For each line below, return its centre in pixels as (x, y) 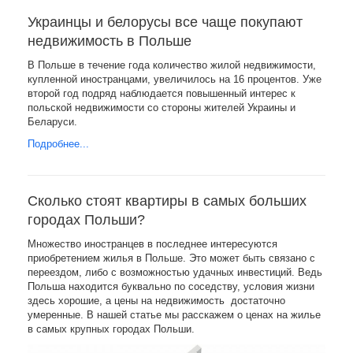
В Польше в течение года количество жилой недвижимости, (172, 65)
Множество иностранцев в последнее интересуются (152, 244)
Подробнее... (58, 144)
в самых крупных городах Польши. (111, 329)
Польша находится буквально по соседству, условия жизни (171, 286)
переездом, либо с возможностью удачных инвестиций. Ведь (175, 272)
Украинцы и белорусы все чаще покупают (165, 22)
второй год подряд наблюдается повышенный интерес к (162, 93)
